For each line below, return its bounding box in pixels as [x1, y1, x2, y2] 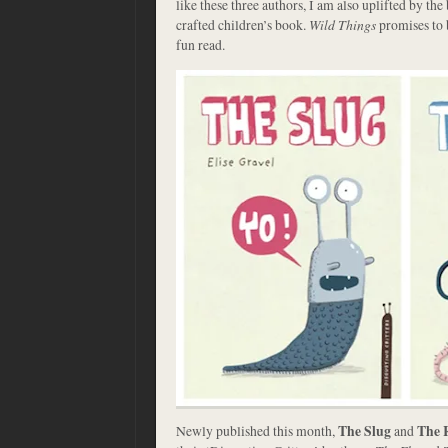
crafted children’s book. [176, 15, 309, 34]
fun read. [176, 35, 225, 54]
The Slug [338, 421, 391, 441]
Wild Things [309, 15, 376, 34]
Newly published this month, [176, 421, 338, 440]
